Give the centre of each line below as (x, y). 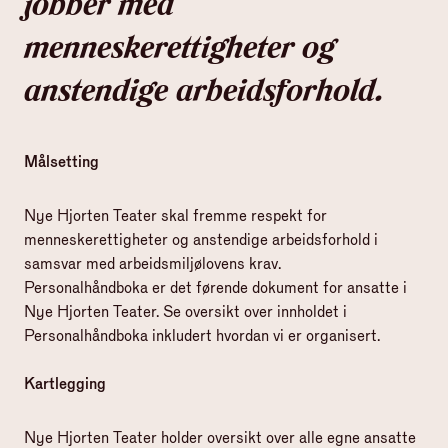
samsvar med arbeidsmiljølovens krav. (152, 263)
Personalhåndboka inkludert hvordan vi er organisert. (202, 335)
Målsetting (61, 161)
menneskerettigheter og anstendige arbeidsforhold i (201, 239)
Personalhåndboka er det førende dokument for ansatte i (215, 287)
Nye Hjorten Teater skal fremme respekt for (175, 215)
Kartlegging (65, 383)
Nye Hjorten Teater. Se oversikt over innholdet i (185, 311)
